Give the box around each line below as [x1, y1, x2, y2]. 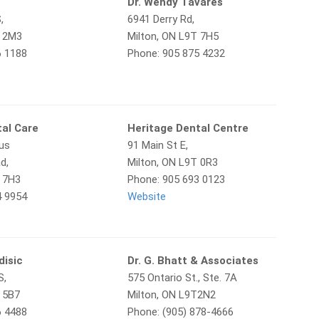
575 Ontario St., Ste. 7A [127, 271, 237, 284]
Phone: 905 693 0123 [127, 173, 225, 186]
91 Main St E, [127, 139, 188, 152]
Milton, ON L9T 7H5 [127, 30, 219, 43]
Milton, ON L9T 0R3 [127, 156, 218, 169]
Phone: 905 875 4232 [127, 47, 225, 60]
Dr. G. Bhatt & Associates [127, 254, 258, 267]
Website [127, 190, 166, 203]
